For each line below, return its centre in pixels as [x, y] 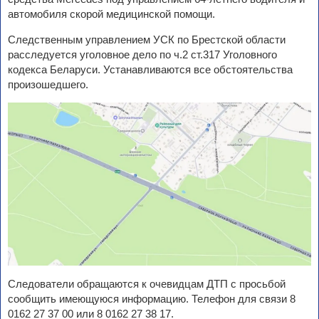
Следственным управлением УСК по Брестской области [147, 40]
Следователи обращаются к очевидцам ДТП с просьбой [147, 284]
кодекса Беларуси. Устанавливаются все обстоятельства [150, 70]
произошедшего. [48, 85]
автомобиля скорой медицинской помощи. [111, 14]
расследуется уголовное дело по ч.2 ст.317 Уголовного [142, 55]
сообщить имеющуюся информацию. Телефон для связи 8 [152, 299]
